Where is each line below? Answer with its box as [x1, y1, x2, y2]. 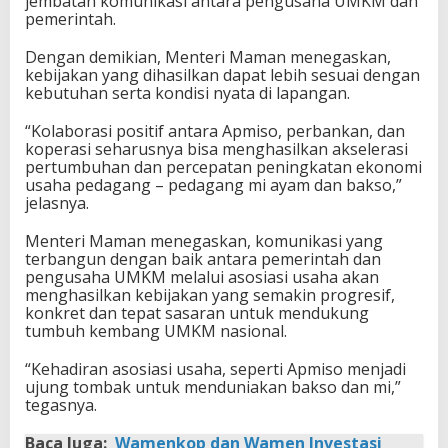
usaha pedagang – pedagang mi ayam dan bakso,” [25, 173, 402, 196]
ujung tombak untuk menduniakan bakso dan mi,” [25, 375, 401, 398]
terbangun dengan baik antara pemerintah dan [25, 247, 381, 270]
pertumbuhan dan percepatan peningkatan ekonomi [25, 155, 422, 178]
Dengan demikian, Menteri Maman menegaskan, [25, 45, 391, 68]
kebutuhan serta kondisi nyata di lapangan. [25, 81, 350, 104]
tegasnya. [25, 393, 97, 416]
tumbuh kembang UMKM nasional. [25, 319, 287, 342]
